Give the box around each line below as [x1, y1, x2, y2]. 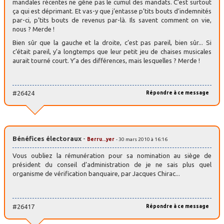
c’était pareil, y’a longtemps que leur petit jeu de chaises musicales [12, 47, 211, 55]
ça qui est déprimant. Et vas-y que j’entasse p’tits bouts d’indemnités [12, 7, 211, 14]
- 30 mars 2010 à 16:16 [116, 136, 167, 142]
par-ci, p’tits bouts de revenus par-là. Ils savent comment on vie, [12, 16, 211, 23]
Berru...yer [87, 136, 114, 142]
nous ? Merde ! [12, 25, 54, 32]
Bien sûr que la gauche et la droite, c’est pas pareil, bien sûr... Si [12, 38, 211, 46]
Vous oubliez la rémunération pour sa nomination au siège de [12, 152, 211, 159]
